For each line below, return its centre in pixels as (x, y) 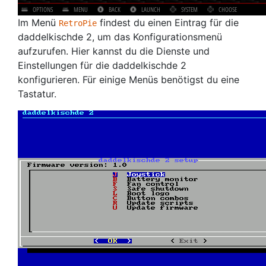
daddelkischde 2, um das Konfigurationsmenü (120, 37)
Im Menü (38, 23)
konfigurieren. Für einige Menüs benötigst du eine (129, 80)
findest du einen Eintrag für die (168, 23)
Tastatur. (37, 94)
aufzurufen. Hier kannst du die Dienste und (114, 51)
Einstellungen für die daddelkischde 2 (102, 65)
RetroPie (78, 23)
